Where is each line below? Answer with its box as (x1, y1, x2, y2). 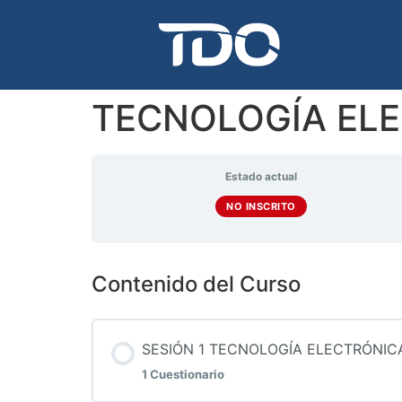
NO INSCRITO (226, 200, 296, 213)
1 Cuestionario (142, 366, 224, 381)
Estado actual (225, 170, 297, 183)
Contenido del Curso (92, 271, 301, 297)
